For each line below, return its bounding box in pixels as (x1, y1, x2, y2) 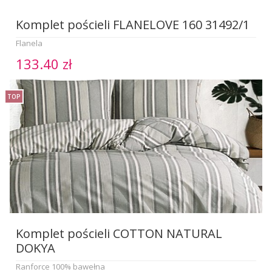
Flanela (16, 37, 43, 49)
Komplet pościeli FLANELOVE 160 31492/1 (16, 16, 250, 33)
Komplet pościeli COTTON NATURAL (16, 225, 223, 242)
